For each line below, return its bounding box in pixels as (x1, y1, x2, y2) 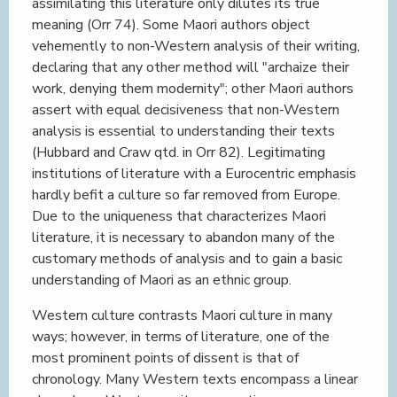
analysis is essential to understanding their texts (32, 121, 335, 141)
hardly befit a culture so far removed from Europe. (32, 185, 340, 205)
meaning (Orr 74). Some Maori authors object (32, 15, 310, 35)
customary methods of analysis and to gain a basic (32, 249, 342, 269)
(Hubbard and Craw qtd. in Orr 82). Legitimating (32, 143, 325, 162)
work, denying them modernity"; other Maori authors (32, 79, 354, 98)
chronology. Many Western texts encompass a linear (32, 370, 358, 389)
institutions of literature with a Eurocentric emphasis (32, 164, 356, 183)
